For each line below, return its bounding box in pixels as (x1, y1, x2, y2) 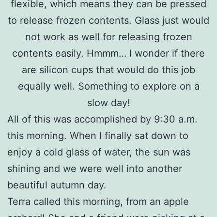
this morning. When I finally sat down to (7, 129, 188, 141)
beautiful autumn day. (7, 179, 107, 191)
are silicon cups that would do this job (22, 63, 195, 76)
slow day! (87, 96, 130, 108)
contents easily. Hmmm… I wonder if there (12, 47, 205, 59)
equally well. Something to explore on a (17, 80, 200, 92)
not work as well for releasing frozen (25, 31, 192, 43)
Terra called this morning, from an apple (7, 195, 189, 207)
